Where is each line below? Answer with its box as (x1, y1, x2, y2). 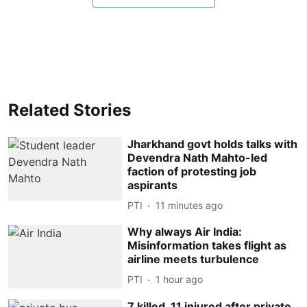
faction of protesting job (127, 164, 257, 178)
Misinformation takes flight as (127, 238, 287, 252)
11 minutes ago (156, 199, 223, 211)
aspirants (127, 177, 178, 192)
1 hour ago (156, 273, 204, 285)
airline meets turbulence (127, 251, 260, 266)
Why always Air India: (127, 224, 243, 238)
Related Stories (8, 99, 131, 120)
